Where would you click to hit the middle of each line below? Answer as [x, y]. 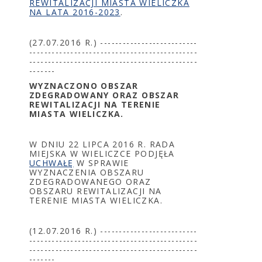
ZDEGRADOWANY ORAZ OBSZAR [104, 95]
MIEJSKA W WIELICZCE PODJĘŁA [102, 154]
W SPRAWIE [101, 163]
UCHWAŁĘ [51, 163]
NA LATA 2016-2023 [75, 12]
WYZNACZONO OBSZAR [84, 86]
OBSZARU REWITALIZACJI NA [96, 191]
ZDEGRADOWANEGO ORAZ [90, 182]
